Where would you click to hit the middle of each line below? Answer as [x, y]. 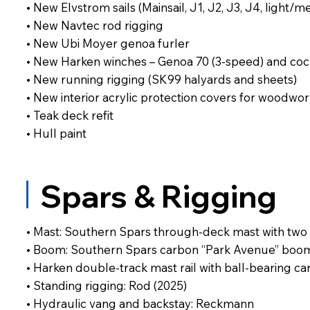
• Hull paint [56, 134]
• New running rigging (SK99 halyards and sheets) [161, 80]
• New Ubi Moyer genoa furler [108, 44]
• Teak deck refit [70, 116]
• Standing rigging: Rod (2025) [106, 285]
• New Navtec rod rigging [94, 26]
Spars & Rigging [158, 196]
